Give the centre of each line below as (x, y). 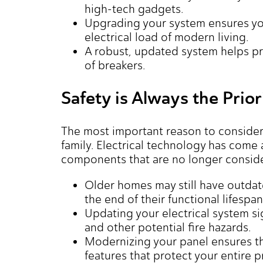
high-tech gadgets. (134, 9)
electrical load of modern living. (167, 37)
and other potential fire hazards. (168, 227)
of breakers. (115, 65)
